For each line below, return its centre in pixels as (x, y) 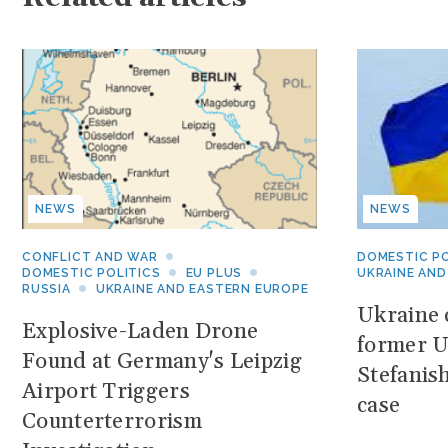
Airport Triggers (106, 392)
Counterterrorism (112, 422)
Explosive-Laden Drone (140, 332)
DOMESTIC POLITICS (91, 273)
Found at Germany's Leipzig (162, 362)
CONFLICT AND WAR (90, 257)
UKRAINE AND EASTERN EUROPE (202, 289)
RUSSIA (46, 289)
